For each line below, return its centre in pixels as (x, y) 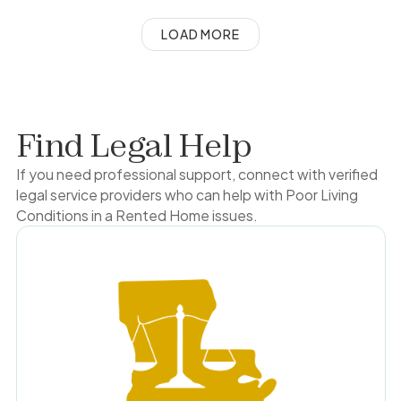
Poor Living (321, 194)
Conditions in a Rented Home (112, 215)
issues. (233, 215)
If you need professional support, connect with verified (196, 174)
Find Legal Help (134, 145)
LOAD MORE (200, 34)
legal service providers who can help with (150, 194)
